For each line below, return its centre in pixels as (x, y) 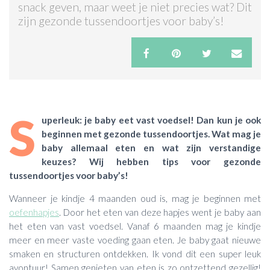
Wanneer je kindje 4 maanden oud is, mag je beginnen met (135, 198)
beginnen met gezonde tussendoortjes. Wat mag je (151, 133)
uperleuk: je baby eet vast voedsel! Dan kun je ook (151, 120)
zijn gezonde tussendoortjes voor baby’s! (121, 21)
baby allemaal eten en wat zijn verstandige (151, 147)
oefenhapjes (34, 212)
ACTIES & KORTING (46, 29)
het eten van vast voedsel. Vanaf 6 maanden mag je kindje (135, 226)
